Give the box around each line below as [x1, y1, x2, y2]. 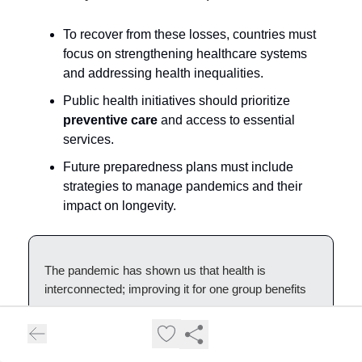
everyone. [44, 300, 97, 314]
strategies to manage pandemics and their [63, 179, 302, 193]
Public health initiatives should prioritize [63, 93, 290, 107]
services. [63, 132, 114, 146]
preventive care [63, 112, 158, 127]
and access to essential [158, 112, 295, 127]
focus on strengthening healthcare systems [63, 46, 307, 61]
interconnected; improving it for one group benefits [44, 281, 306, 296]
